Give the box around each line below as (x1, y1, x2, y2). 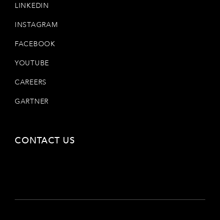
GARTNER (15, 96, 49, 106)
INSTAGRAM (15, 20, 58, 29)
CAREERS (15, 77, 47, 87)
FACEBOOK (15, 39, 55, 49)
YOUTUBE (15, 58, 49, 68)
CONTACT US (29, 134, 89, 147)
